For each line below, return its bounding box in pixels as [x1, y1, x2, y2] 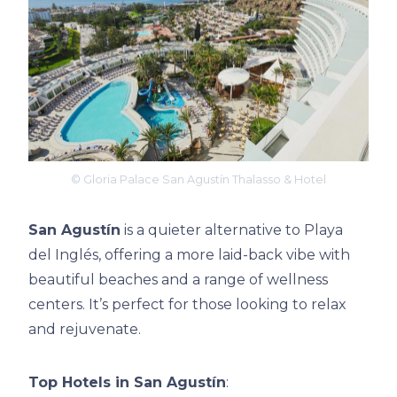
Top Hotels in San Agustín [28, 374, 226, 392]
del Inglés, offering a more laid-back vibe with [28, 246, 350, 264]
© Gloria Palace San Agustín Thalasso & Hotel [71, 173, 326, 187]
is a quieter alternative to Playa [121, 222, 343, 239]
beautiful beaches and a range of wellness [28, 271, 328, 289]
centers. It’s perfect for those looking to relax [28, 296, 346, 314]
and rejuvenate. [28, 321, 141, 339]
